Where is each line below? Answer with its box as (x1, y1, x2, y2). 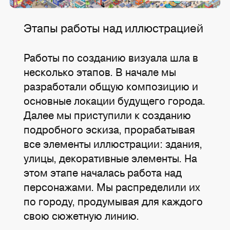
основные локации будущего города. (24, 93, 206, 108)
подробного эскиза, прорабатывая (24, 122, 196, 137)
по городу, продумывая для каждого (24, 194, 203, 209)
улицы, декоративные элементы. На (24, 150, 198, 166)
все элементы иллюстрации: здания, (24, 136, 203, 151)
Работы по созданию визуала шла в (24, 50, 199, 65)
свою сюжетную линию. (24, 208, 140, 223)
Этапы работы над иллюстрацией (24, 20, 204, 36)
